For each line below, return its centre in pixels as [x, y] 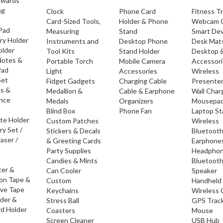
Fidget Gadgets [70, 81]
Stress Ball [62, 200]
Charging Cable [143, 81]
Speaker [205, 170]
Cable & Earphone [147, 91]
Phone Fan [135, 111]
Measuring [62, 31]
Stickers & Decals [73, 131]
